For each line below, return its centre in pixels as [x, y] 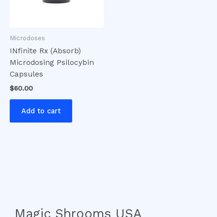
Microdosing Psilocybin [52, 63]
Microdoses [27, 38]
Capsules [26, 74]
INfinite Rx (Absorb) [45, 51]
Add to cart [41, 111]
